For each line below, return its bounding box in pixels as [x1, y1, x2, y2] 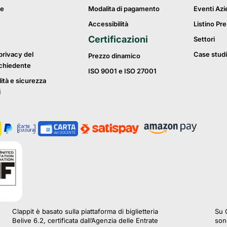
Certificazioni [88, 34, 148, 45]
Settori [194, 35, 215, 43]
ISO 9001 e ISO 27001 [88, 67, 157, 75]
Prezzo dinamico [88, 52, 140, 60]
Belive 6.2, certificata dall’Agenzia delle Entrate [12, 216, 158, 225]
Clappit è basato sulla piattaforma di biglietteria [12, 207, 158, 216]
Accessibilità [88, 20, 128, 28]
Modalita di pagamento [88, 5, 160, 13]
